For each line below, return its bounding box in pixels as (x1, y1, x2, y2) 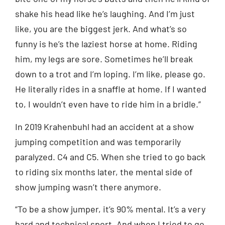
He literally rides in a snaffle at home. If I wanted (15, 83, 206, 95)
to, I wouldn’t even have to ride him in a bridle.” (15, 98, 201, 110)
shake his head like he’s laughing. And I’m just (15, 8, 195, 20)
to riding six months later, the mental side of (15, 166, 192, 177)
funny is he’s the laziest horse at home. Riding (15, 38, 197, 50)
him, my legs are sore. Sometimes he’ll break (15, 53, 193, 65)
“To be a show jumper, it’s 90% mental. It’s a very (15, 203, 205, 215)
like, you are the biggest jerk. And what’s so (15, 23, 187, 35)
